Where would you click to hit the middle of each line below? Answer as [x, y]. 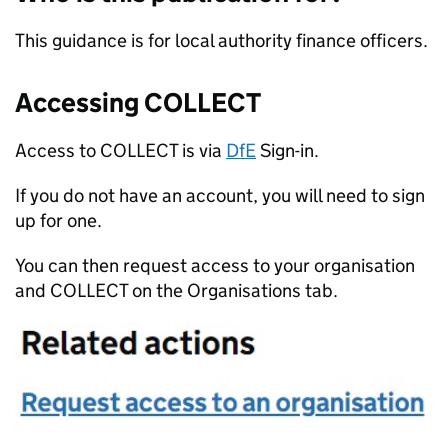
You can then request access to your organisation [215, 265]
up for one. [58, 220]
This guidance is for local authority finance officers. [221, 40]
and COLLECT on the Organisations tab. [176, 290]
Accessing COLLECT [138, 102]
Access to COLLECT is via [120, 150]
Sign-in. [287, 150]
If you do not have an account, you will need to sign [220, 195]
